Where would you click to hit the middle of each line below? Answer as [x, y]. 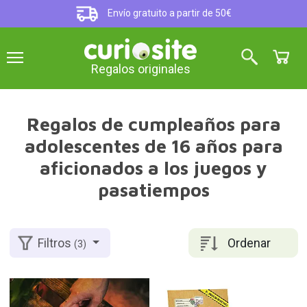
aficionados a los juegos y [153, 168]
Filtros [56, 243]
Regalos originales [140, 69]
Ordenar [249, 243]
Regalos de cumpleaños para [153, 124]
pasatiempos [153, 190]
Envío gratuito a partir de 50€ [169, 13]
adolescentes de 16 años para [153, 146]
